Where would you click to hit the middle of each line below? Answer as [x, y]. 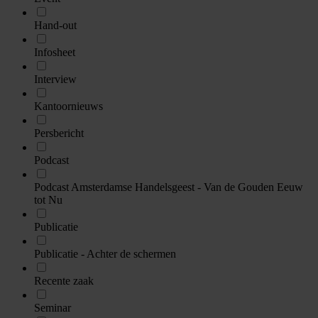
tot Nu [48, 199]
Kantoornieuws [68, 106]
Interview [55, 79]
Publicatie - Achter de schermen [105, 253]
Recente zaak [64, 280]
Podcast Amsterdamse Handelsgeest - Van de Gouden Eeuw [169, 187]
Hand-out [55, 25]
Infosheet [55, 52]
